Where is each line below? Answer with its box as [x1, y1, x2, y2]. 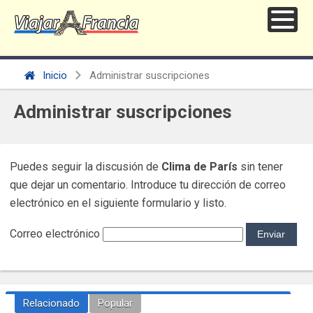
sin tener [238, 160, 283, 174]
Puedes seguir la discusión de [10, 160, 161, 174]
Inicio [40, 69, 67, 82]
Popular [97, 297, 133, 310]
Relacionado [22, 297, 80, 310]
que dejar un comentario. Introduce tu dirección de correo [10, 178, 286, 192]
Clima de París [161, 160, 238, 174]
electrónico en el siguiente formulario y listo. [10, 196, 226, 210]
